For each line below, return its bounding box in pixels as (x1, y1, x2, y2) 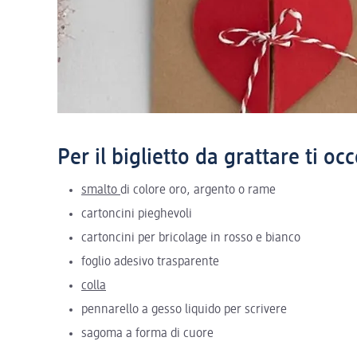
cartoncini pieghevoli (81, 207, 192, 221)
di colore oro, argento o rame (120, 183, 276, 197)
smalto (81, 183, 120, 197)
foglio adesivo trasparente (81, 255, 219, 269)
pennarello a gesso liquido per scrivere (81, 303, 287, 316)
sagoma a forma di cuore (81, 327, 214, 340)
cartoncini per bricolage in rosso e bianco (81, 231, 300, 245)
